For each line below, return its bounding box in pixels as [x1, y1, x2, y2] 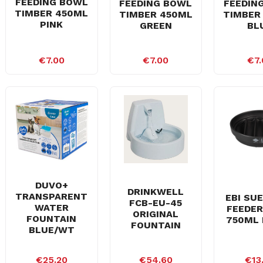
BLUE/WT [28, 224, 75, 236]
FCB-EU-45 [129, 197, 183, 208]
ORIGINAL [133, 208, 179, 220]
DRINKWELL [127, 186, 184, 197]
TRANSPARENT [15, 191, 88, 203]
